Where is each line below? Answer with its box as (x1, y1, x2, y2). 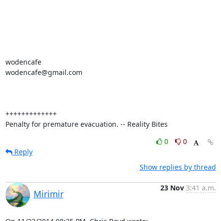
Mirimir (33, 188, 64, 200)
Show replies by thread (139, 162, 216, 172)
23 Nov (160, 183, 184, 192)
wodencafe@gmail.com (5, 68, 82, 77)
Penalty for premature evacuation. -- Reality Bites (5, 119, 168, 129)
